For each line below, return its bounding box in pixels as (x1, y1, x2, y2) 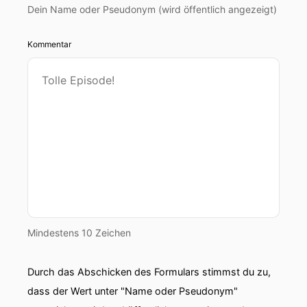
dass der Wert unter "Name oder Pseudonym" (27, 285, 238, 297)
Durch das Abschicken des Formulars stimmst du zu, (27, 266, 271, 278)
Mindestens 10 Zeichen (27, 227, 131, 238)
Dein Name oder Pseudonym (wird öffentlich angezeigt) (27, 3, 277, 15)
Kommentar (27, 39, 71, 49)
